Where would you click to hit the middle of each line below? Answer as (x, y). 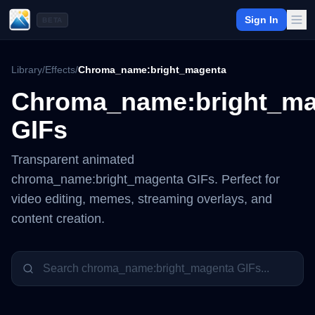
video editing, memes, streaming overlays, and (142, 199)
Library (27, 70)
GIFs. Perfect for (232, 179)
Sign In (262, 20)
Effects (60, 70)
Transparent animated (73, 160)
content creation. (58, 219)
